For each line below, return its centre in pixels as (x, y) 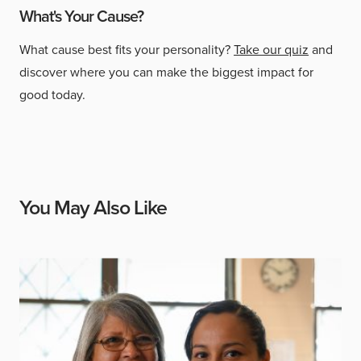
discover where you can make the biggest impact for (166, 73)
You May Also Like (93, 208)
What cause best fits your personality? (127, 50)
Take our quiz (271, 50)
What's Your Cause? (81, 17)
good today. (52, 95)
